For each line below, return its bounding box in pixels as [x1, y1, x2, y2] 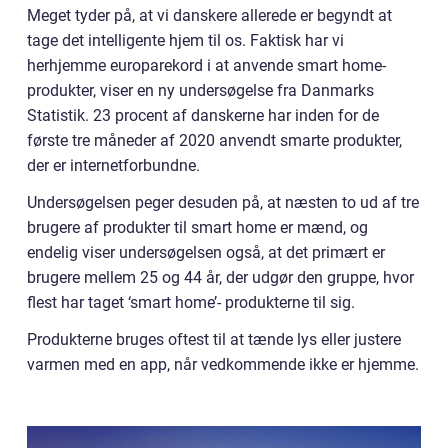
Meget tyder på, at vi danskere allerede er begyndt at [27, 6, 392, 25]
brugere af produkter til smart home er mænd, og [27, 218, 368, 237]
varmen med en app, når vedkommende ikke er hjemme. [27, 355, 419, 374]
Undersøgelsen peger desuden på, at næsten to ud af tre [27, 193, 419, 212]
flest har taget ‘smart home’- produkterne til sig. [27, 293, 355, 312]
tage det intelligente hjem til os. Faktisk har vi [27, 31, 344, 50]
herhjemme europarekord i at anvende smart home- [27, 56, 386, 75]
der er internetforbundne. [27, 156, 200, 175]
